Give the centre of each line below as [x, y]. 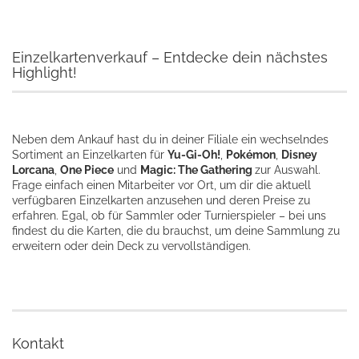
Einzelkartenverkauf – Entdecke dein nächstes [170, 57]
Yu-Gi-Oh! [194, 155]
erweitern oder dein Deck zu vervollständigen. [131, 246]
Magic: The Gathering [198, 170]
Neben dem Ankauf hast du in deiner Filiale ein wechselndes [170, 139]
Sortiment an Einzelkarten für [90, 155]
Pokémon [251, 155]
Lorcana [33, 170]
